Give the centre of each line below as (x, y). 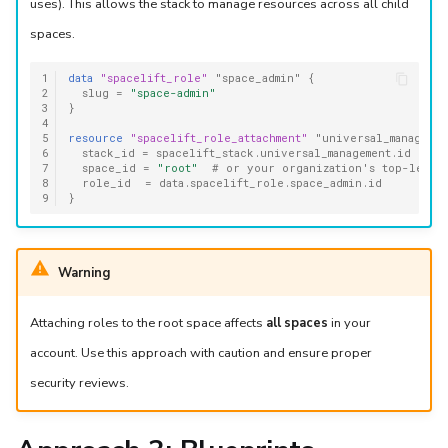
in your (349, 323)
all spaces (296, 323)
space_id (109, 167)
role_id (107, 182)
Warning (83, 272)
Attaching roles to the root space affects (147, 323)
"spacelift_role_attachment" (219, 137)
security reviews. (79, 383)
